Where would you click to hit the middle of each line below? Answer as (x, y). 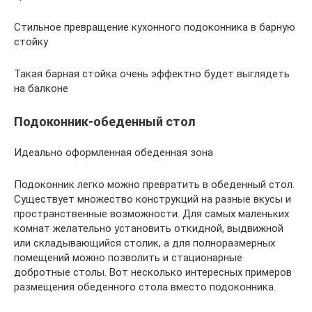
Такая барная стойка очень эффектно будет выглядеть (152, 73)
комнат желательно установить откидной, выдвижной (149, 228)
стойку (31, 41)
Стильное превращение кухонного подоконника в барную (155, 27)
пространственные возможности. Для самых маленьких (151, 213)
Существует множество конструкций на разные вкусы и (153, 199)
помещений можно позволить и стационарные (128, 257)
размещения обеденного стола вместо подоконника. (145, 287)
